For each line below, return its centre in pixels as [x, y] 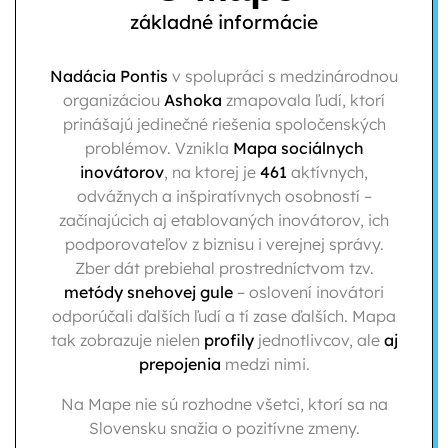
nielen [179, 340]
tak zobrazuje [103, 340]
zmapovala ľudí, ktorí [305, 100]
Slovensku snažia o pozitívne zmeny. [224, 428]
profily [228, 340]
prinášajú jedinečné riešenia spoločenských [224, 124]
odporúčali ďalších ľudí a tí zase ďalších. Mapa [224, 316]
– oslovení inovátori [308, 292]
